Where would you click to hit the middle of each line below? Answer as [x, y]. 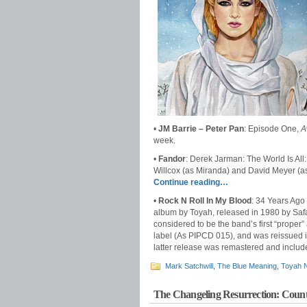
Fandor [172, 159]
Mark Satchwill [189, 266]
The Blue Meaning [247, 266]
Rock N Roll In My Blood [205, 201]
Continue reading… [191, 182]
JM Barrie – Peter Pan [201, 129]
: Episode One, [272, 129]
